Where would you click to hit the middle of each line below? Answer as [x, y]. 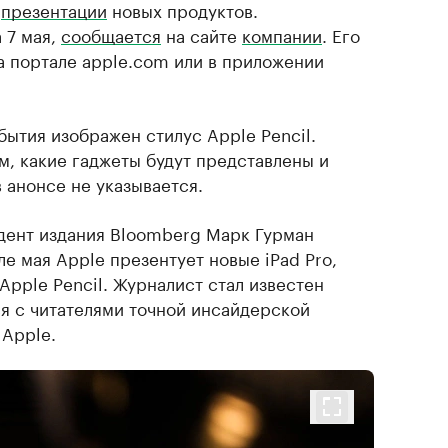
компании [282, 34]
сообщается [111, 34]
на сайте [201, 34]
